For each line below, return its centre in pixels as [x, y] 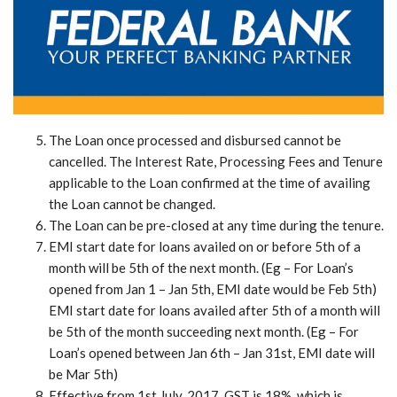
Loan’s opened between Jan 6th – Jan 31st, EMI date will [212, 352]
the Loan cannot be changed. [132, 203]
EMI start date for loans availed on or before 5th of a [205, 246]
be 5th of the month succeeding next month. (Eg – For [204, 331]
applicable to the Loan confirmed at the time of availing [210, 182]
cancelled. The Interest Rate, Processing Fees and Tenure [216, 161]
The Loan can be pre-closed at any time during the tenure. [216, 225]
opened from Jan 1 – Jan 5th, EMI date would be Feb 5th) [213, 288]
